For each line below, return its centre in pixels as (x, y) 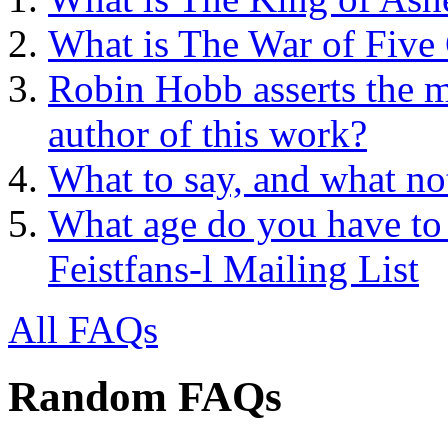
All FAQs (83, 330)
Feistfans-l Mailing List (233, 269)
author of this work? (207, 134)
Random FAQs (145, 397)
